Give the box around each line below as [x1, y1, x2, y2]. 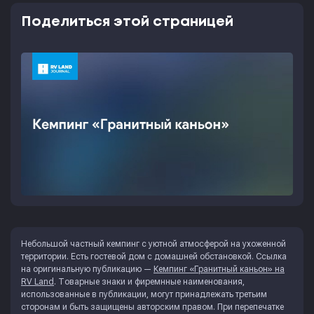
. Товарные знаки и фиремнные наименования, [54, 276, 245, 287]
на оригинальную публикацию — [21, 264, 153, 274]
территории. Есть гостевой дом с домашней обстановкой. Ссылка [21, 251, 287, 261]
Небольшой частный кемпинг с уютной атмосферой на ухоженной [21, 238, 286, 249]
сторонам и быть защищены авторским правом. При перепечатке [21, 301, 284, 312]
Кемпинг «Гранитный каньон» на [153, 264, 285, 274]
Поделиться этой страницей [21, 15, 233, 29]
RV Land [21, 276, 54, 287]
